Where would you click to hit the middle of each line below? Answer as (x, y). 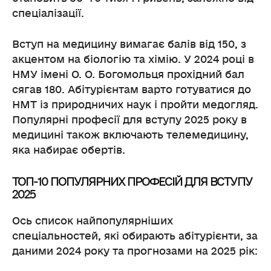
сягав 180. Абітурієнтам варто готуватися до (132, 90)
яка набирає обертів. (69, 150)
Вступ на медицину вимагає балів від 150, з (129, 44)
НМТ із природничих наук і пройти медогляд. (135, 105)
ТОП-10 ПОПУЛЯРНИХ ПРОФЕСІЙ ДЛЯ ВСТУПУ (132, 182)
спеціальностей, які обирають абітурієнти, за (135, 236)
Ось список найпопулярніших (93, 221)
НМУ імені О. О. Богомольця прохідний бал (128, 74)
